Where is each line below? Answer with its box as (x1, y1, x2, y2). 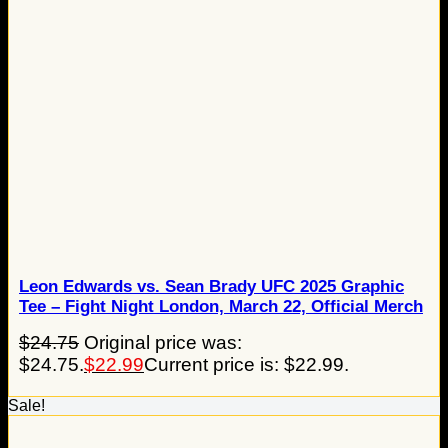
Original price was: (84, 332, 242, 354)
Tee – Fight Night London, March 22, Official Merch (19, 297, 423, 317)
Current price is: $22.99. (144, 354, 349, 376)
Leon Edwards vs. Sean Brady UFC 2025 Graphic (19, 277, 404, 297)
